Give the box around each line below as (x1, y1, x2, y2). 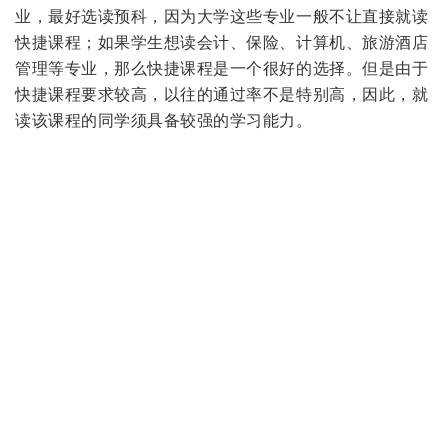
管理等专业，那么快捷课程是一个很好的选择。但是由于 (15, 59, 429, 77)
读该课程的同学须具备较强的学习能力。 (15, 111, 313, 129)
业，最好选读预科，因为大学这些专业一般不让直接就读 (15, 7, 429, 25)
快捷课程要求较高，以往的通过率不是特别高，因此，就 (15, 85, 429, 103)
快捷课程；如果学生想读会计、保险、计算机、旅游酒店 (15, 33, 429, 51)
